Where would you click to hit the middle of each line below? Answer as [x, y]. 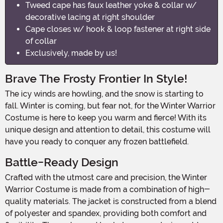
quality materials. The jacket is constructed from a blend [111, 201]
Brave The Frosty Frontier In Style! [96, 79]
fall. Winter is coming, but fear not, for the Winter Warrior [110, 106]
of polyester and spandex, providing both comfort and [106, 213]
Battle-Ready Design [62, 162]
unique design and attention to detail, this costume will [108, 129]
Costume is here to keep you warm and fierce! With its [106, 117]
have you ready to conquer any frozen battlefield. [97, 141]
